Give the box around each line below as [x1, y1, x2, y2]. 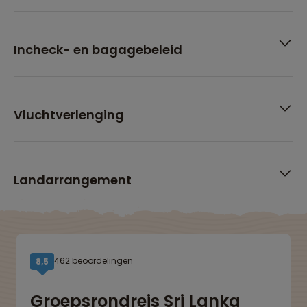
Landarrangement [14, 171, 132, 188]
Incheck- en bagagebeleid [14, 40, 182, 58]
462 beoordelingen [54, 255, 133, 267]
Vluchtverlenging [14, 106, 124, 123]
